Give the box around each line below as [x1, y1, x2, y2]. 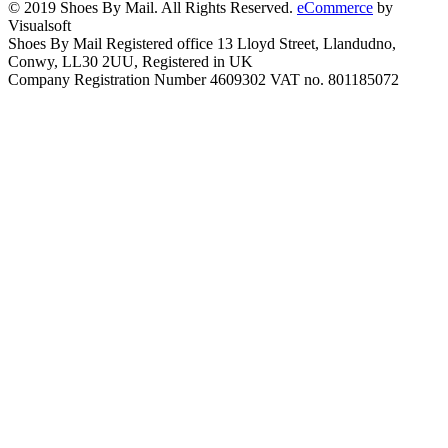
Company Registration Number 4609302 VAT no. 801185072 [8, 70, 399, 88]
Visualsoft [8, 16, 71, 34]
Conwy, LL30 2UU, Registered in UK [8, 52, 253, 70]
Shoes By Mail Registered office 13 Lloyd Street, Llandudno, [8, 34, 396, 52]
